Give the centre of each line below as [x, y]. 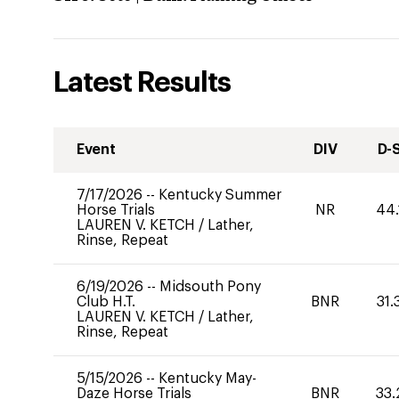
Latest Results [142, 83]
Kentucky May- [208, 379]
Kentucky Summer [220, 195]
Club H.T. [106, 302]
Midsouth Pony [210, 287]
